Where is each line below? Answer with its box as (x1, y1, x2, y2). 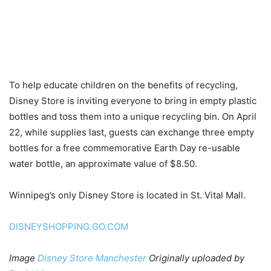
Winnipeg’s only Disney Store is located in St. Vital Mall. (9, 189, 246, 201)
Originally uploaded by (146, 252, 244, 264)
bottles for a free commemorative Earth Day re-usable (9, 142, 240, 154)
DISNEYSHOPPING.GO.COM (9, 220, 128, 232)
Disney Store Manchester (38, 252, 146, 264)
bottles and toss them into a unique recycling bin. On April (9, 110, 256, 122)
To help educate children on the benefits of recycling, (9, 79, 238, 91)
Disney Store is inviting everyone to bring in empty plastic (9, 94, 256, 106)
